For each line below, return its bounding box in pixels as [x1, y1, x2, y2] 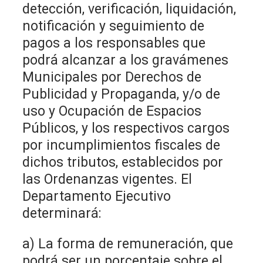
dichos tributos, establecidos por [22, 154, 224, 170]
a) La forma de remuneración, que [22, 235, 234, 252]
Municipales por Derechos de [22, 69, 202, 85]
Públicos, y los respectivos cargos [22, 120, 230, 136]
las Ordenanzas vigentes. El [22, 171, 193, 187]
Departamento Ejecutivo [22, 188, 171, 204]
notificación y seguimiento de [22, 18, 205, 34]
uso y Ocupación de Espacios [22, 103, 202, 119]
